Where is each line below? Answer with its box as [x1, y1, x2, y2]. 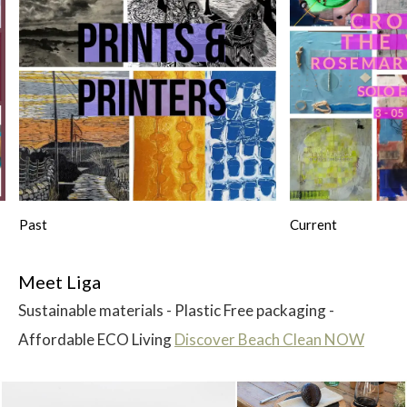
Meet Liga [18, 270, 101, 293]
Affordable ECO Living [18, 329, 174, 349]
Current [289, 215, 337, 233]
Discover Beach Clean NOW [174, 329, 364, 349]
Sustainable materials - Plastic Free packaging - [18, 300, 334, 320]
